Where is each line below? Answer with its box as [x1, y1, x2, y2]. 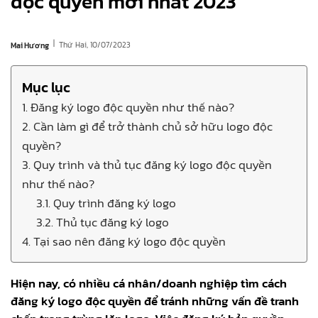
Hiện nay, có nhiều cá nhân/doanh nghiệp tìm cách [11, 273, 287, 292]
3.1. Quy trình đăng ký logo [36, 193, 179, 212]
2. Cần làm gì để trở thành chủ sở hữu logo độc [22, 116, 273, 136]
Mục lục [22, 76, 70, 98]
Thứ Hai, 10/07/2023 [59, 39, 131, 51]
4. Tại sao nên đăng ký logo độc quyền [22, 231, 226, 251]
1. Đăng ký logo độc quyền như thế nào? [22, 97, 234, 116]
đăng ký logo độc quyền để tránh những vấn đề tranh [11, 291, 299, 310]
